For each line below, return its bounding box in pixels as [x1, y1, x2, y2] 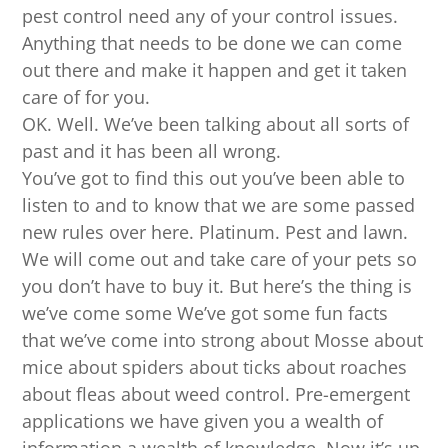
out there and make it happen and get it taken [22, 58, 408, 83]
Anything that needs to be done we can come [22, 31, 403, 56]
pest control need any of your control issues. [22, 4, 399, 29]
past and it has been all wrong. [22, 139, 282, 164]
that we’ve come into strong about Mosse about [22, 328, 424, 353]
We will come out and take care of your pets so [22, 247, 418, 272]
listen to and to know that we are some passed [22, 193, 416, 218]
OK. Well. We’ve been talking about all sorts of [22, 112, 410, 137]
